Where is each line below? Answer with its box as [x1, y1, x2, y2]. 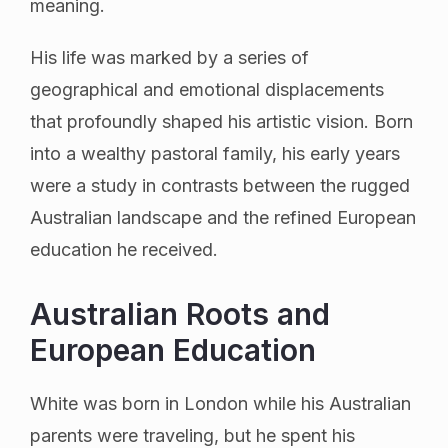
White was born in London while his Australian [30, 392, 411, 414]
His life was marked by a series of [30, 46, 309, 68]
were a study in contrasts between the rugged [30, 174, 410, 196]
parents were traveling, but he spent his [30, 424, 355, 446]
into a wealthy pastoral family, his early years [30, 142, 400, 164]
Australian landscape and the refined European [30, 206, 416, 228]
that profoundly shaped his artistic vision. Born [30, 110, 413, 132]
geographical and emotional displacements [30, 78, 384, 100]
